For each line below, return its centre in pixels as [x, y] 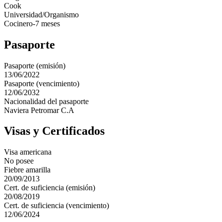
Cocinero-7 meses [32, 23]
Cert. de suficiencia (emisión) [50, 188]
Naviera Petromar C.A [39, 110]
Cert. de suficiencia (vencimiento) [56, 206]
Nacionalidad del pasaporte [46, 101]
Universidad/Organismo [41, 14]
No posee [19, 161]
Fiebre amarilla [27, 170]
